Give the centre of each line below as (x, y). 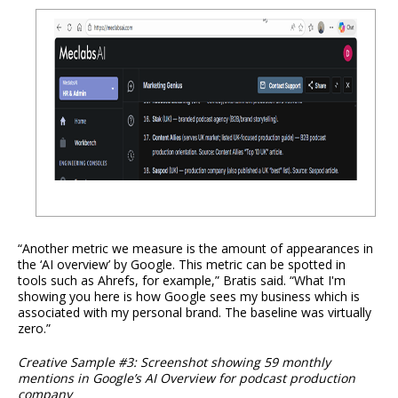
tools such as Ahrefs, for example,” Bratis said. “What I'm (182, 280)
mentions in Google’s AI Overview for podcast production (187, 378)
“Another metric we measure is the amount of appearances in (195, 248)
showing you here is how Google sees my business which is (189, 296)
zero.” (34, 328)
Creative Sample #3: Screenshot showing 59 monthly (174, 362)
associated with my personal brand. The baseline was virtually (195, 312)
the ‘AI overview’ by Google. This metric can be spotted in (182, 264)
